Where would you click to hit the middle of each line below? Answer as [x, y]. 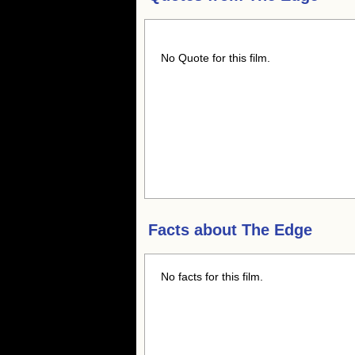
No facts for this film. [212, 277]
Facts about [195, 230]
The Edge [277, 230]
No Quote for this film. [216, 58]
